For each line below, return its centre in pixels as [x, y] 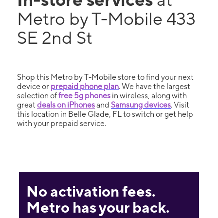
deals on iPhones [66, 105]
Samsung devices [141, 105]
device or [34, 86]
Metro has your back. [98, 207]
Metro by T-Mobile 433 [106, 18]
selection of [38, 96]
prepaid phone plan [85, 86]
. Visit [180, 105]
